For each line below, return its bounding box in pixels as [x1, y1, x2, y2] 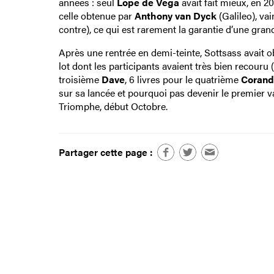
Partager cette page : [58, 145, 152, 160]
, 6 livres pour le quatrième [124, 72, 241, 86]
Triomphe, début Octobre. [58, 98, 168, 113]
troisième [58, 72, 102, 86]
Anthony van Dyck [134, 8, 217, 23]
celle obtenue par [58, 8, 135, 23]
